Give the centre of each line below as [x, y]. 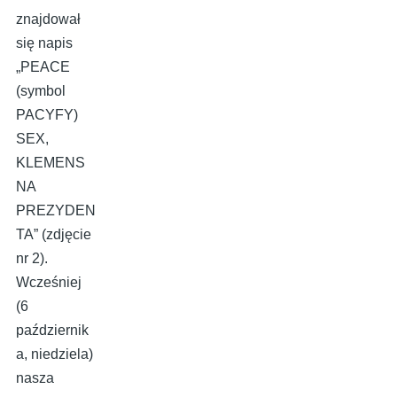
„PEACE [43, 67]
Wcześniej [49, 283]
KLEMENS [51, 163]
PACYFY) [47, 115]
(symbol [41, 91]
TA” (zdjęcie [54, 235]
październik [52, 331]
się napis [44, 43]
